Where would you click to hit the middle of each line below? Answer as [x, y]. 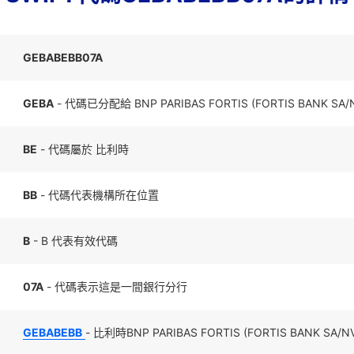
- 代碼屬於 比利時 [83, 149]
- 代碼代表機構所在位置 [98, 195]
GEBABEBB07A [63, 57]
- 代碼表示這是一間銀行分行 [115, 286]
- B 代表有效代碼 [74, 241]
